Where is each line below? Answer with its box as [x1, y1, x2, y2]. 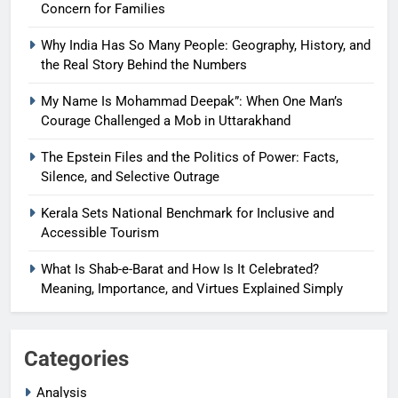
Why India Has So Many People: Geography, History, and [41, 37, 370, 54]
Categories [24, 346, 129, 372]
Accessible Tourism [41, 225, 159, 242]
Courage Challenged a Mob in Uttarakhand [41, 113, 291, 130]
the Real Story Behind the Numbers [41, 57, 247, 74]
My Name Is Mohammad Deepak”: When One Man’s [41, 93, 343, 110]
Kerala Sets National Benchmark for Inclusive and [41, 205, 334, 222]
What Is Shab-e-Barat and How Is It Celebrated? [41, 261, 319, 278]
